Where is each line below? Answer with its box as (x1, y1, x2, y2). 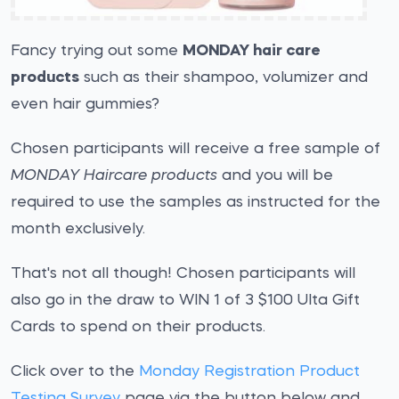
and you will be (217, 168, 333, 183)
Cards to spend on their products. (11, 320, 265, 335)
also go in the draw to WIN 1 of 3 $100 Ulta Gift (11, 293, 360, 308)
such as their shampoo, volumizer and (79, 70, 368, 85)
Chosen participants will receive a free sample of (11, 142, 380, 157)
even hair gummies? (11, 97, 159, 112)
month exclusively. (11, 222, 145, 237)
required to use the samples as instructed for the (11, 195, 380, 210)
